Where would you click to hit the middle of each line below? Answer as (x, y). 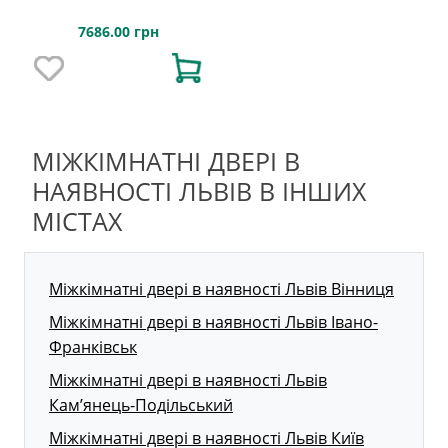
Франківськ (93, 346)
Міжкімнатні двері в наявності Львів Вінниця (221, 288)
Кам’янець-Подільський (141, 404)
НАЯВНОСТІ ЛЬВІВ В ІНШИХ (199, 190)
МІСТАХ (77, 220)
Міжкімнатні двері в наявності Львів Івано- (213, 321)
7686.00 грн (118, 31)
